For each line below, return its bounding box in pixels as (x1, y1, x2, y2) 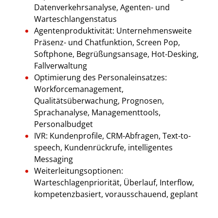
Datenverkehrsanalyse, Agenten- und (34, 1, 170, 13)
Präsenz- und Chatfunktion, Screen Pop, (34, 36, 180, 48)
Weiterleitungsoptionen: (34, 165, 123, 176)
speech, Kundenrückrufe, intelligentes (34, 142, 173, 153)
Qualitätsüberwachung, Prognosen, (34, 95, 164, 106)
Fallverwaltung (34, 60, 87, 71)
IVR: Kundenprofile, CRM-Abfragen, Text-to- (34, 130, 191, 141)
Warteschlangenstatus (34, 13, 117, 24)
